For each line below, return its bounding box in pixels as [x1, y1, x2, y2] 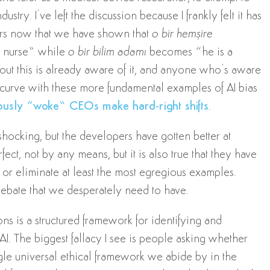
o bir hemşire [151, 28, 213, 40]
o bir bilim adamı [67, 46, 146, 58]
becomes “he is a [146, 46, 233, 58]
